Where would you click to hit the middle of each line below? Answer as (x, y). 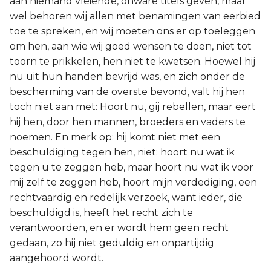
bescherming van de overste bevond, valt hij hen (127, 92)
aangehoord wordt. (57, 258)
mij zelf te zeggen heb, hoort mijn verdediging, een (133, 182)
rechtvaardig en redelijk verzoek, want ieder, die (126, 198)
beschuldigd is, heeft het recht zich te (101, 213)
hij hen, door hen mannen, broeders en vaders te (128, 122)
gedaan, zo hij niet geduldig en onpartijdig (112, 243)
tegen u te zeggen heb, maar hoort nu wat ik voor (132, 167)
